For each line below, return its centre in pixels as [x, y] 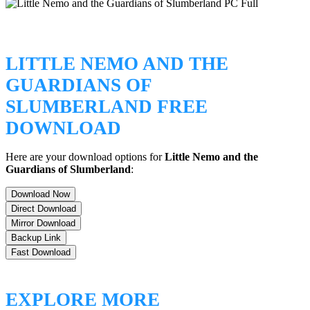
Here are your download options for [85, 157]
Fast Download [41, 253]
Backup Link [36, 238]
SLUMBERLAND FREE [107, 107]
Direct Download [44, 209]
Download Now [40, 194]
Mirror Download [43, 224]
